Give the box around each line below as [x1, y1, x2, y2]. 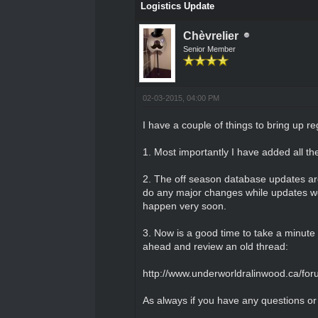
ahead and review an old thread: [142, 240, 288, 252]
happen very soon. [142, 199, 226, 212]
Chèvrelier [182, 29, 238, 42]
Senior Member [182, 44, 236, 53]
